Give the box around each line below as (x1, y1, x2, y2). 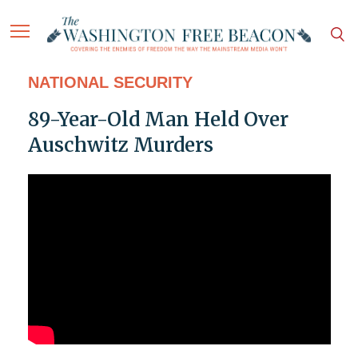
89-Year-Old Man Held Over (27, 107, 288, 133)
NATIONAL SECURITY (27, 74, 193, 92)
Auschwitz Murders (27, 133, 213, 158)
